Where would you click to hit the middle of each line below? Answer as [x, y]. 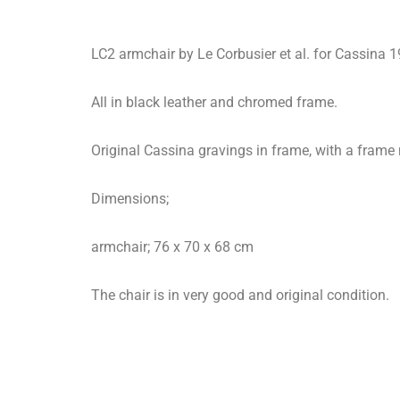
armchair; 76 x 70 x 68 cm [172, 247]
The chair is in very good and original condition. [240, 296]
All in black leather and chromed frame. [214, 103]
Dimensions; [130, 199]
